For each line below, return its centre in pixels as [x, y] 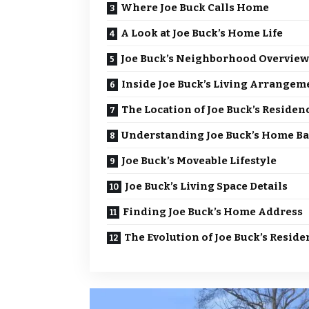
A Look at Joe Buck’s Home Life [202, 33]
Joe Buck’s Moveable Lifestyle [199, 161]
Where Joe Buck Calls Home [195, 8]
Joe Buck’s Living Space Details [206, 187]
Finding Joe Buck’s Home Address [213, 212]
